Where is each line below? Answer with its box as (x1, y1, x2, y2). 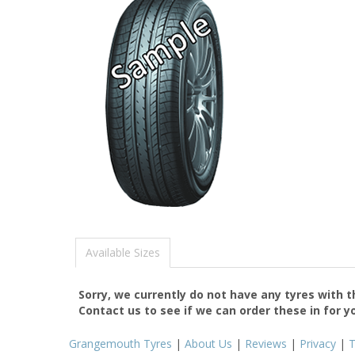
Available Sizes (86, 244, 160, 260)
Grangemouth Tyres (69, 335, 172, 351)
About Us (185, 335, 232, 351)
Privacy (300, 335, 336, 351)
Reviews (245, 335, 287, 351)
